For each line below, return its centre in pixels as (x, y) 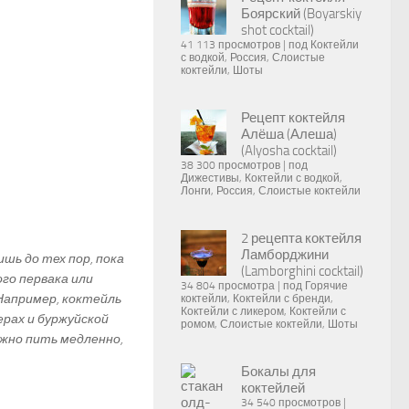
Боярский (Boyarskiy (301, 14)
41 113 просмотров (231, 45)
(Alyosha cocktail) (289, 151)
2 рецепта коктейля (301, 238)
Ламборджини (285, 255)
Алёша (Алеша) (289, 134)
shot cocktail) (278, 30)
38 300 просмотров (231, 165)
